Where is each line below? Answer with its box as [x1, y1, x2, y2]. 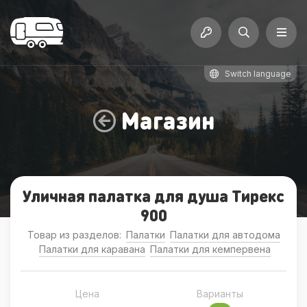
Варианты [197, 288, 243, 299]
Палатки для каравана [38, 243, 145, 255]
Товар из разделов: [27, 229, 124, 241]
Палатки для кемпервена [149, 243, 271, 255]
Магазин [121, 106, 215, 135]
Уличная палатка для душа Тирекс [23, 185, 284, 206]
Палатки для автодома [169, 229, 280, 241]
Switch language [225, 69, 291, 79]
